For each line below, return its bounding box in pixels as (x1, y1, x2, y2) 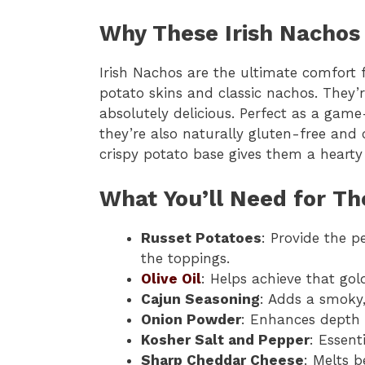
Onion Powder (141, 310, 241, 328)
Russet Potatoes (141, 229, 262, 246)
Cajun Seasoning (141, 290, 260, 307)
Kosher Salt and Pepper (141, 331, 310, 348)
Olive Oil (141, 270, 201, 287)
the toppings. (141, 249, 230, 266)
